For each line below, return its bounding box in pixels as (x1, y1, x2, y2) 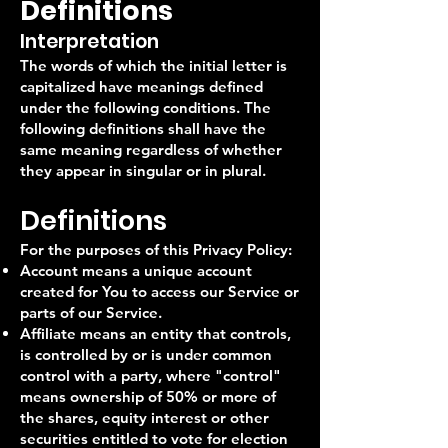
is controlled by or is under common (20, 345, 272, 364)
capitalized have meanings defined (20, 77, 263, 96)
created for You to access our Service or (20, 282, 299, 301)
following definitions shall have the (20, 119, 266, 138)
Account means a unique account (20, 261, 252, 280)
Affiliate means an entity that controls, (20, 324, 291, 343)
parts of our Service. (20, 303, 162, 322)
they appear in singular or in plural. (20, 161, 266, 180)
